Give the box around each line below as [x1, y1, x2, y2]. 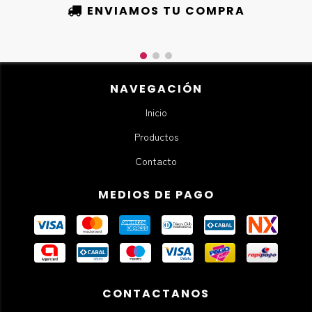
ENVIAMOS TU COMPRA [86, 2, 245, 19]
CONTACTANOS [102, 286, 210, 302]
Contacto [135, 154, 177, 169]
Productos [134, 130, 178, 144]
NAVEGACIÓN [109, 81, 203, 97]
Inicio [145, 105, 167, 120]
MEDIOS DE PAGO [97, 187, 214, 203]
